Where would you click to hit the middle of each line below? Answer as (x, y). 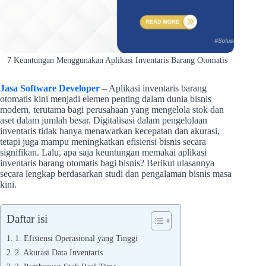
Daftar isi (27, 219)
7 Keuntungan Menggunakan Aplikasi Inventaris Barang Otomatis (117, 61)
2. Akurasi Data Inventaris (58, 253)
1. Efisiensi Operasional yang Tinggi (76, 238)
